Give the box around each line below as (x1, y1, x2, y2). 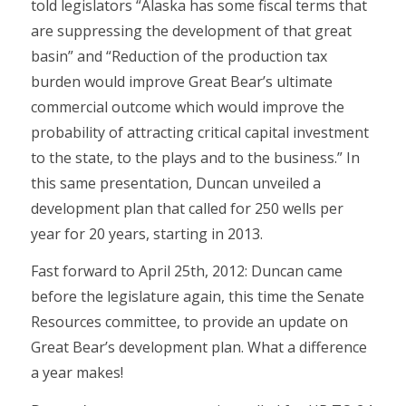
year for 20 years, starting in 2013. (30, 223, 263, 244)
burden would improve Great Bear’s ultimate (30, 71, 333, 92)
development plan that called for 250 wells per (30, 198, 343, 218)
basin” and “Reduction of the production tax (30, 45, 327, 66)
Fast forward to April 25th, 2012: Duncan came (30, 261, 343, 282)
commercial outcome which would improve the (30, 96, 344, 117)
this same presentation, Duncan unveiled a (30, 172, 321, 193)
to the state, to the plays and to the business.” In (30, 147, 360, 168)
